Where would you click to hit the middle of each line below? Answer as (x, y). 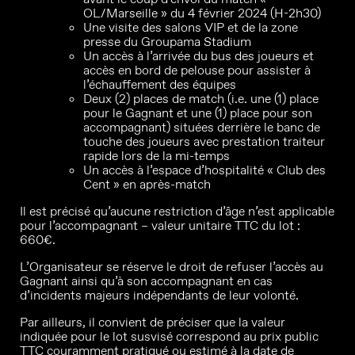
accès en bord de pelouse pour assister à (197, 70)
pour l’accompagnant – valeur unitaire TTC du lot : (160, 225)
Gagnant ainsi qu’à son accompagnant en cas (146, 281)
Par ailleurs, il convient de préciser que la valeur (153, 322)
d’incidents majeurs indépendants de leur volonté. (159, 295)
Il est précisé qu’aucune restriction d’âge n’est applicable (177, 211)
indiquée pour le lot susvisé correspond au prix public (169, 336)
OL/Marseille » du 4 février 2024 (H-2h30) (202, 13)
